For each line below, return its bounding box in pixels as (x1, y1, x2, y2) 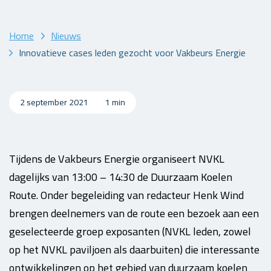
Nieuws (51, 26, 81, 45)
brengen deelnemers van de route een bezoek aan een (9, 203, 259, 223)
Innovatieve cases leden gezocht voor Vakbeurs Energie (19, 43, 246, 62)
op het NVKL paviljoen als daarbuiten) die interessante (9, 240, 260, 260)
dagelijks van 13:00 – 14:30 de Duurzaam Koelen (9, 167, 232, 187)
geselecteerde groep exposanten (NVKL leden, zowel (9, 221, 251, 241)
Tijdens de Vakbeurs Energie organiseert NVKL (9, 149, 224, 169)
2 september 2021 (20, 94, 90, 110)
